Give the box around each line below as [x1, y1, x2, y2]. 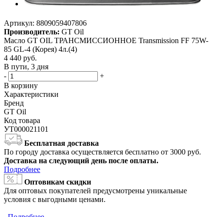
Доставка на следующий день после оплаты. [4, 156, 158, 165]
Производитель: [4, 28, 60, 36]
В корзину [4, 81, 38, 90]
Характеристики [4, 90, 59, 99]
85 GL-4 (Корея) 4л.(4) [4, 45, 77, 54]
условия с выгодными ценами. [4, 195, 106, 204]
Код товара [4, 116, 40, 125]
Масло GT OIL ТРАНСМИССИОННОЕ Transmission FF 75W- [4, 36, 208, 45]
